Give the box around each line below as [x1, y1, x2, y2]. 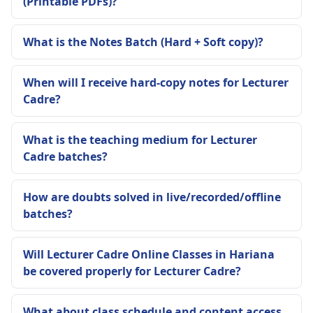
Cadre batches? [23, 149, 108, 164]
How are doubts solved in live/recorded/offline [23, 189, 281, 205]
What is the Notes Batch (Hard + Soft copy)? [23, 34, 263, 50]
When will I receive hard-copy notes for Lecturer [23, 75, 289, 90]
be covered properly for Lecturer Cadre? [23, 263, 241, 279]
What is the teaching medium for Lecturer [23, 132, 257, 147]
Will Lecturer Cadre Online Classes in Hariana [23, 247, 275, 262]
